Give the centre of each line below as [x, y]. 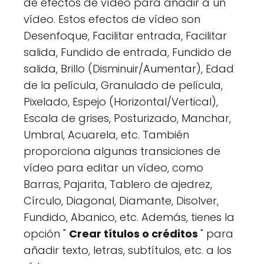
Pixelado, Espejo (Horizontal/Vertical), [121, 101]
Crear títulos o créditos [135, 233]
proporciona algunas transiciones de [122, 151]
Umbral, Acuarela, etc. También [106, 134]
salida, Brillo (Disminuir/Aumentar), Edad [129, 68]
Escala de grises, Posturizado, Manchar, [127, 118]
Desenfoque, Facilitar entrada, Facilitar [125, 35]
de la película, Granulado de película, [123, 85]
